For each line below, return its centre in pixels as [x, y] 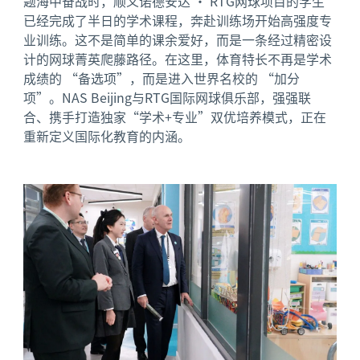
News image [59, 191]
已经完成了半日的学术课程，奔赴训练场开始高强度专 [178, 20]
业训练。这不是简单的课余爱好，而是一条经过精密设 [178, 40]
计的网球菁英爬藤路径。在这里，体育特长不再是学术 [178, 59]
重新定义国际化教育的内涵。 [107, 136]
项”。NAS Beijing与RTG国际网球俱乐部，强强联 [168, 98]
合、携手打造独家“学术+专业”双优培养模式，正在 [175, 117]
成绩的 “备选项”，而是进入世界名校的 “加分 [162, 78]
